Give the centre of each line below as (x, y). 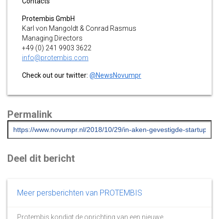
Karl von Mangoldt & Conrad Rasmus (79, 28)
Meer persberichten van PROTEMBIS (80, 193)
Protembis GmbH (48, 18)
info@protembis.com (55, 57)
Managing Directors (52, 38)
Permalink (30, 114)
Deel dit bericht (41, 158)
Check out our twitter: (56, 75)
